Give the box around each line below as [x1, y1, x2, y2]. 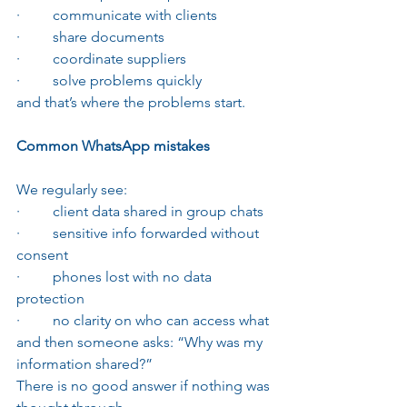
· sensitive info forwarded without [16, 223, 263, 242]
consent [16, 245, 68, 263]
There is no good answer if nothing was [16, 376, 273, 394]
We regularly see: [16, 180, 127, 198]
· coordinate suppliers [16, 49, 186, 67]
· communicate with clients [16, 5, 217, 24]
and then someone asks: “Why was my [16, 333, 266, 351]
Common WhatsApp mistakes [16, 136, 210, 154]
